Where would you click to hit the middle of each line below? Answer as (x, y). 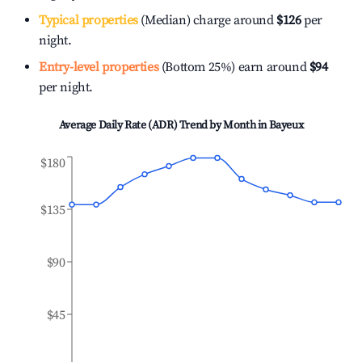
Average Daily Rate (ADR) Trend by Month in (164, 125)
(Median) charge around (206, 20)
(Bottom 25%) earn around (233, 67)
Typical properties (88, 20)
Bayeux (286, 125)
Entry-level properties (99, 67)
